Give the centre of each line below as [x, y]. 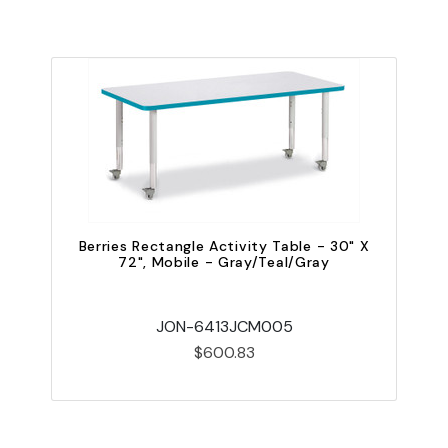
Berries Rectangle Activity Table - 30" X [224, 246]
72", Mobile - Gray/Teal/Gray [224, 262]
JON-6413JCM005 [224, 327]
